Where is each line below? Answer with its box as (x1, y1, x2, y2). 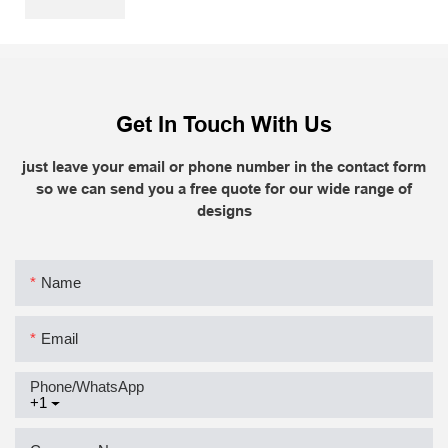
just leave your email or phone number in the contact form (22, 158, 426, 177)
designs (196, 202, 252, 221)
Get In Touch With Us (116, 111, 332, 138)
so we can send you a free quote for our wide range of (36, 180, 412, 199)
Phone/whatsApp (30, 377, 144, 395)
